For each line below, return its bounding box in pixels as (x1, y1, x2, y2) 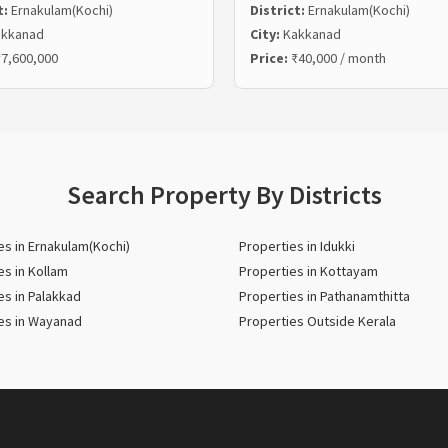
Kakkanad (283, 24, 341, 43)
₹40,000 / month (291, 48, 386, 67)
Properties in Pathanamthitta (239, 286, 410, 305)
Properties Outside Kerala (239, 311, 396, 330)
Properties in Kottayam (239, 261, 378, 280)
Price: (250, 48, 291, 67)
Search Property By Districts (66, 177, 382, 211)
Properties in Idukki (239, 236, 355, 255)
